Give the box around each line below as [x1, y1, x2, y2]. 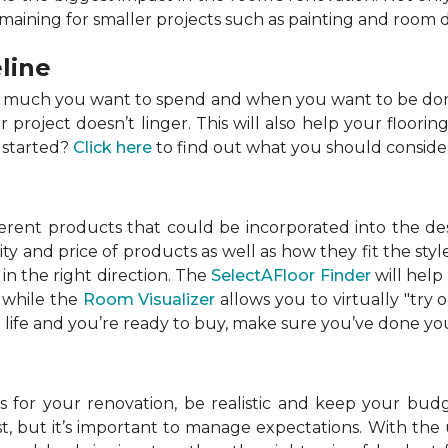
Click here [73, 138, 152, 157]
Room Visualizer [82, 290, 216, 309]
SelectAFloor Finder [211, 266, 371, 285]
